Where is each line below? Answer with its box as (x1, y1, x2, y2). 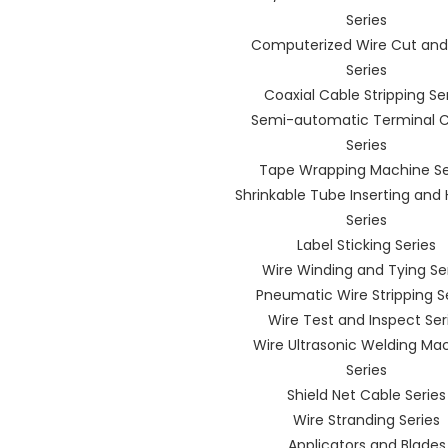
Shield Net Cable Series (287, 385, 446, 405)
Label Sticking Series (297, 235, 436, 255)
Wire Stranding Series (293, 410, 440, 430)
